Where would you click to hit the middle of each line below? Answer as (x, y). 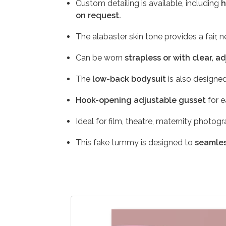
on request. (98, 15)
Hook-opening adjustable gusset (141, 100)
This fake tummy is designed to (135, 142)
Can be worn (100, 58)
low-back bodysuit (129, 79)
